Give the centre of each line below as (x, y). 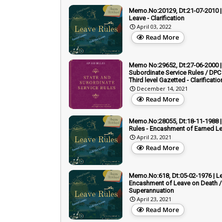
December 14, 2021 (162, 88)
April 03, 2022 (154, 26)
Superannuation (151, 190)
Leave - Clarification (157, 18)
